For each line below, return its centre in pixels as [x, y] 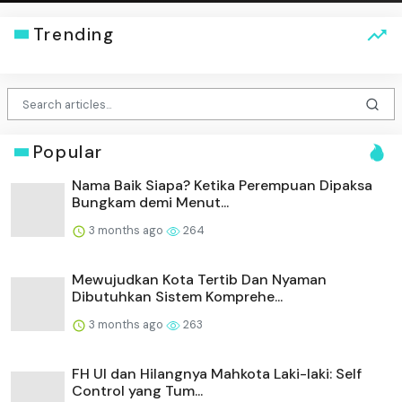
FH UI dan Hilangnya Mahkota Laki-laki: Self [217, 374]
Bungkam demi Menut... [150, 203]
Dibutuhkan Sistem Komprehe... [177, 297]
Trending [74, 34]
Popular [68, 153]
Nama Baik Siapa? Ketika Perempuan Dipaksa [222, 186]
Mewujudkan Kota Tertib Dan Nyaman [199, 280]
